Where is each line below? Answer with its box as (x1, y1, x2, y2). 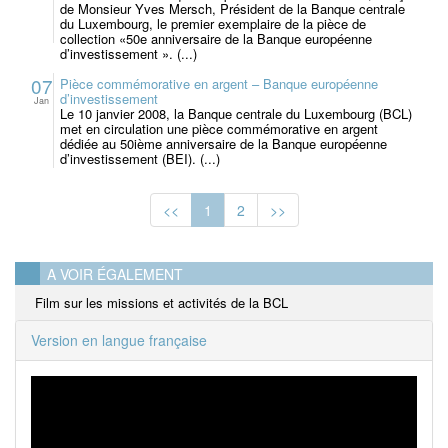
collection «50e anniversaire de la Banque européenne (60, 29, 372, 48)
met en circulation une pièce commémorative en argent (60, 119, 378, 138)
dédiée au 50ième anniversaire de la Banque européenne (60, 134, 387, 153)
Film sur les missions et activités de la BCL (35, 293, 288, 312)
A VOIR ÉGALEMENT (47, 264, 183, 284)
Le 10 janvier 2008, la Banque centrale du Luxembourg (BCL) (60, 104, 412, 123)
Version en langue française (31, 330, 207, 350)
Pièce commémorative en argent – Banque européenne (60, 74, 378, 93)
